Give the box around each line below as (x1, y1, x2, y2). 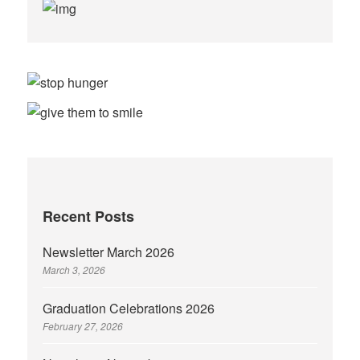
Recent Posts (43, 206, 135, 227)
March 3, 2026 (43, 263, 106, 277)
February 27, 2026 (43, 318, 124, 333)
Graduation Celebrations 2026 (43, 298, 215, 317)
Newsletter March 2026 (43, 243, 175, 262)
